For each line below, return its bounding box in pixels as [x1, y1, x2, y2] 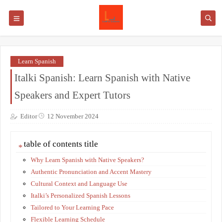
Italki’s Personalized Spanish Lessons [31, 191, 130, 199]
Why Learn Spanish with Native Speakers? [31, 156, 144, 164]
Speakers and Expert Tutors [14, 89, 130, 101]
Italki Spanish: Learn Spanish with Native [14, 72, 190, 84]
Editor [20, 112, 37, 120]
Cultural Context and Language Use [31, 179, 127, 187]
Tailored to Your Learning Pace [31, 203, 114, 211]
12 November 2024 [47, 112, 99, 120]
